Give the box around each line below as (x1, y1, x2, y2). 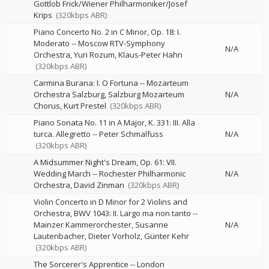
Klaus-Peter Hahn (118, 49, 183, 60)
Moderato (34, 38, 70, 49)
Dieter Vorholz (88, 231, 141, 241)
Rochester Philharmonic (99, 168, 186, 179)
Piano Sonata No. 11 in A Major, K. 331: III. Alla (34, 117, 195, 128)
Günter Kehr (144, 231, 189, 241)
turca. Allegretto (34, 128, 91, 139)
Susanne (135, 219, 168, 230)
